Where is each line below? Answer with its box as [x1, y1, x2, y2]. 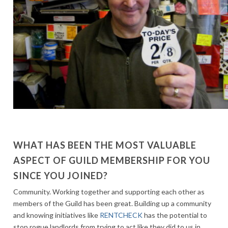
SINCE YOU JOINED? [13, 170, 108, 182]
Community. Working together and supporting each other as [13, 187, 205, 196]
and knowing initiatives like [13, 211, 100, 220]
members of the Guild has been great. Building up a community [13, 199, 211, 208]
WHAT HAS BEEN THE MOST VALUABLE [13, 139, 196, 151]
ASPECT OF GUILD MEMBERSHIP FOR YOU [13, 155, 210, 166]
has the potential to [142, 211, 207, 220]
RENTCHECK [100, 211, 142, 220]
